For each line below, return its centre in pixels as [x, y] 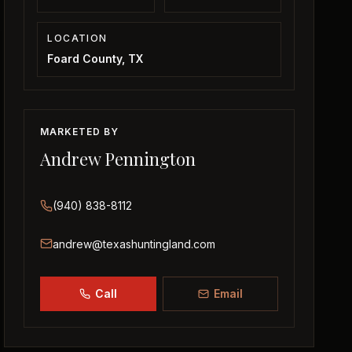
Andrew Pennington [118, 158]
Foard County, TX [95, 59]
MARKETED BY [79, 132]
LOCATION [77, 38]
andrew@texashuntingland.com [134, 244]
